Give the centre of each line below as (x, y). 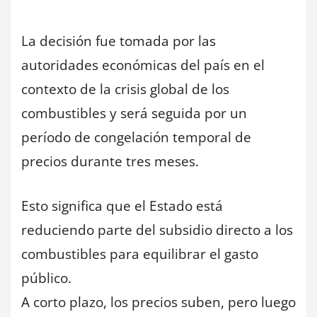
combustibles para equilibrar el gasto (140, 254)
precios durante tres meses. (110, 162)
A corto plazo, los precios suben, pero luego (158, 302)
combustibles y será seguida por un (134, 114)
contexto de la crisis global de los (125, 90)
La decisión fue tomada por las (119, 41)
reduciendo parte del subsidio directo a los (157, 230)
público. (46, 278)
